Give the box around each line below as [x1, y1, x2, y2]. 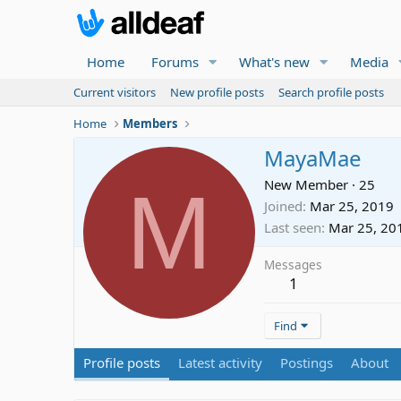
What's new [238, 53, 310, 71]
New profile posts [170, 84, 264, 100]
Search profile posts [278, 84, 384, 100]
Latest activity [178, 354, 262, 372]
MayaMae [264, 143, 362, 174]
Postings [280, 354, 333, 372]
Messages [264, 256, 322, 274]
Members [123, 115, 178, 132]
